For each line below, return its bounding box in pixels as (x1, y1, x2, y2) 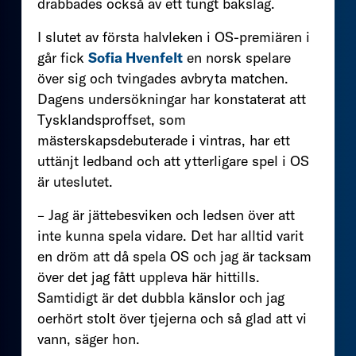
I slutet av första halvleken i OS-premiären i (37, 27, 310, 46)
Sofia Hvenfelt (88, 48, 183, 67)
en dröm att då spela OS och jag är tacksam (37, 246, 311, 265)
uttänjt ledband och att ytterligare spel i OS (37, 151, 309, 170)
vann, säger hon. (37, 329, 140, 348)
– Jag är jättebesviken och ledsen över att (37, 205, 295, 224)
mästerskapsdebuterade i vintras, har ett (37, 130, 290, 149)
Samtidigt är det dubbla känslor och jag (37, 288, 284, 307)
